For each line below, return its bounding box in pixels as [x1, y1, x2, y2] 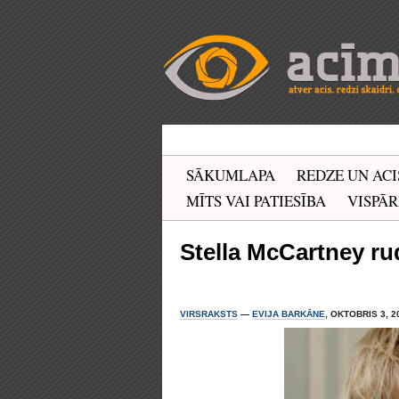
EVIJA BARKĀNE [252, 309, 325, 319]
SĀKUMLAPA [186, 165, 275, 185]
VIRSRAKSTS [180, 309, 238, 319]
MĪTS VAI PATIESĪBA [186, 191, 326, 211]
